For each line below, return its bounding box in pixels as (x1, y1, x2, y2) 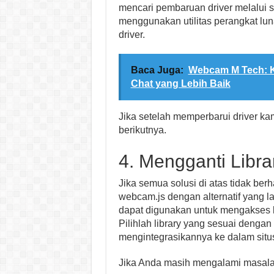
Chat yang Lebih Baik (130, 78, 231, 89)
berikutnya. (118, 125, 166, 135)
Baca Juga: (130, 65, 183, 75)
